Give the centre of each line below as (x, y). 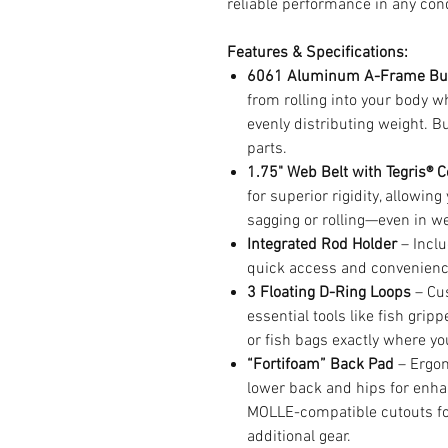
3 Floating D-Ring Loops (329, 292)
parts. (267, 148)
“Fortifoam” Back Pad (320, 364)
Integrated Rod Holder (322, 244)
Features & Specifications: (317, 52)
